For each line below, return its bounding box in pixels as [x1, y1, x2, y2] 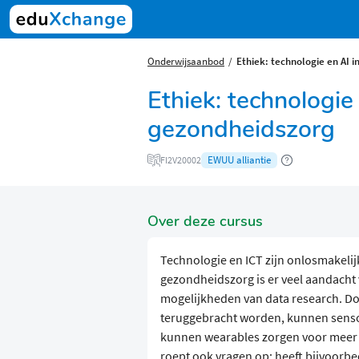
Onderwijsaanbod [147, 54, 224, 67]
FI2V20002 [160, 154, 201, 167]
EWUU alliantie [208, 153, 271, 167]
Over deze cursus [147, 212, 263, 232]
